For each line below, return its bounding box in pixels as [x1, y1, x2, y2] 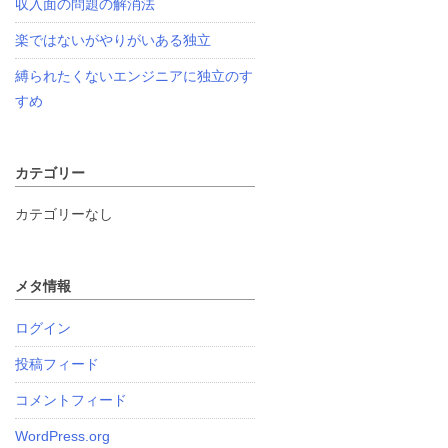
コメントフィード [15, 391, 128, 408]
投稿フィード [15, 355, 100, 372]
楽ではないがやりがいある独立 [15, 31, 212, 48]
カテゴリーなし [15, 206, 114, 222]
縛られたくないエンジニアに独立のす [15, 67, 254, 84]
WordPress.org [15, 427, 111, 444]
